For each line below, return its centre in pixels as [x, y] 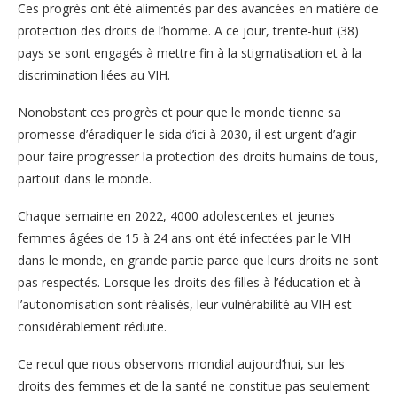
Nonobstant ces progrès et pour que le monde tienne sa [179, 112]
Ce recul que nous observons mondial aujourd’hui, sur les [181, 363]
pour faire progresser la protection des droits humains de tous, [198, 156]
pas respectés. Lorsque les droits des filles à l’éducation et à [189, 282]
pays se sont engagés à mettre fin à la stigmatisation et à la [190, 52]
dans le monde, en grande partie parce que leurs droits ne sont [198, 260]
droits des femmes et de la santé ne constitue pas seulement [194, 385]
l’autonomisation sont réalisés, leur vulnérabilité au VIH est [185, 304]
